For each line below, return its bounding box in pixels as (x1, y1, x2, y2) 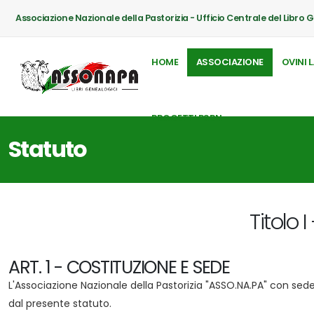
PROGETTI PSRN (151, 111, 222, 125)
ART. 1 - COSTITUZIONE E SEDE (8, 255, 230, 280)
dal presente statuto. (8, 296, 111, 310)
